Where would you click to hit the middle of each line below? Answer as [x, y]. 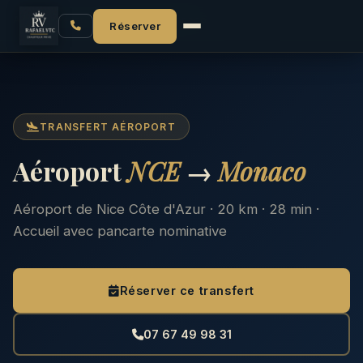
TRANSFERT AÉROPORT [108, 127]
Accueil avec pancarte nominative [120, 231]
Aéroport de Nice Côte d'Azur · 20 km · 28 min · [166, 209]
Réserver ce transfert [187, 290]
